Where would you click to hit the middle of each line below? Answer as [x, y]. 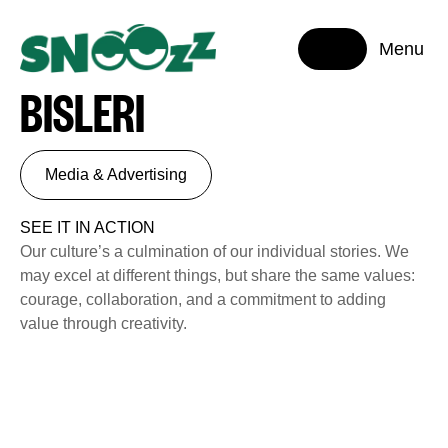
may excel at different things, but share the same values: [217, 275]
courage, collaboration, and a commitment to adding [203, 299]
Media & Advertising [116, 174]
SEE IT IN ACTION [87, 227]
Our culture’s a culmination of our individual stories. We [214, 251]
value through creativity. [103, 323]
